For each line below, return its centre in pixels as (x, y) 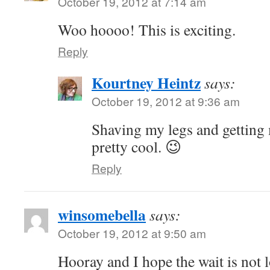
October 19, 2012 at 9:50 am (132, 233)
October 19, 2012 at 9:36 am (166, 101)
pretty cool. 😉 (137, 146)
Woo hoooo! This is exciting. (147, 30)
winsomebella (102, 215)
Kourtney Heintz (146, 83)
